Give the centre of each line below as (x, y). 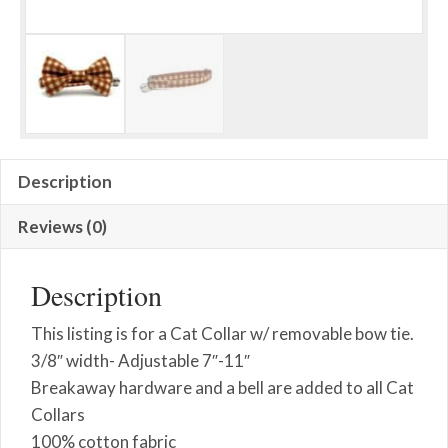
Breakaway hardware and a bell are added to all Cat (222, 387)
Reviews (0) (62, 227)
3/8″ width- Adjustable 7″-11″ (140, 360)
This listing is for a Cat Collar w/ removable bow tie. (222, 333)
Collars (58, 414)
